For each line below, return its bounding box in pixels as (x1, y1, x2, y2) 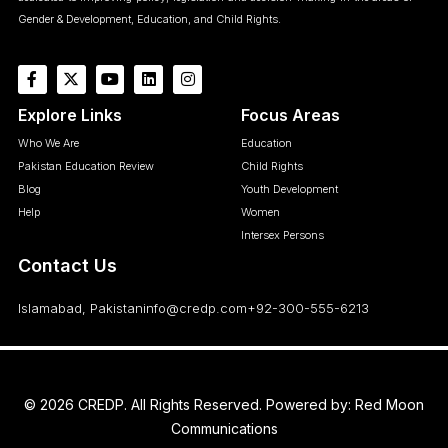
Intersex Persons (240, 227, 324, 242)
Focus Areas (240, 104, 340, 125)
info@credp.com (143, 299, 247, 316)
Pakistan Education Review (18, 158, 154, 173)
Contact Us (18, 254, 117, 276)
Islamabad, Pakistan (18, 299, 143, 316)
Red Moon (355, 395, 424, 413)
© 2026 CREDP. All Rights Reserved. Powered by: (24, 395, 355, 413)
